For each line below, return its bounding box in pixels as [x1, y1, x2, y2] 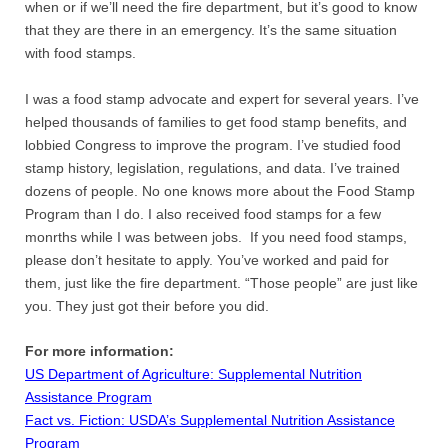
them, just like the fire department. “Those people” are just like [25, 275, 418, 291]
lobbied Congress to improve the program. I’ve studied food [25, 137, 401, 153]
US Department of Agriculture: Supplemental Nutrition [25, 366, 362, 382]
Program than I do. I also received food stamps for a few [25, 206, 381, 222]
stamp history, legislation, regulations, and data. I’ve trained [25, 160, 400, 176]
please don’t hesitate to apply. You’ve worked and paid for [25, 252, 389, 268]
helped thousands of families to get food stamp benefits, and [25, 114, 407, 130]
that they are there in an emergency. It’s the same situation [25, 22, 397, 38]
